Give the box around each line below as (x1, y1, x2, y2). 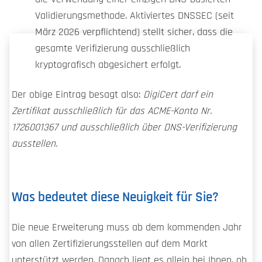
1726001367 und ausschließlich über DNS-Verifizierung (12, 122, 237, 133)
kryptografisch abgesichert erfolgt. (35, 60, 181, 71)
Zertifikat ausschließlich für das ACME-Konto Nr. (12, 106, 212, 117)
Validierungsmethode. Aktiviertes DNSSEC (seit (35, 11, 234, 22)
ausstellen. (12, 139, 57, 150)
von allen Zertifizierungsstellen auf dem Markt (12, 238, 208, 249)
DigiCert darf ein (143, 89, 213, 101)
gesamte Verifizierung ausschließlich (35, 43, 190, 54)
